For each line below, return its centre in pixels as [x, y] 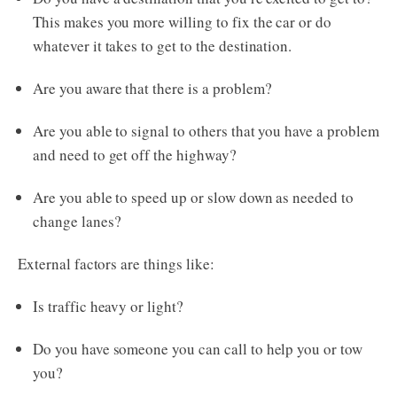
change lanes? [77, 222]
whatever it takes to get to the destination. [163, 46]
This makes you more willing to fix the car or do [183, 22]
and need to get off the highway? [135, 155]
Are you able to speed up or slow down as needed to [193, 198]
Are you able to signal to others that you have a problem [206, 131]
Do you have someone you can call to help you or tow [198, 349]
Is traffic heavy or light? [108, 307]
